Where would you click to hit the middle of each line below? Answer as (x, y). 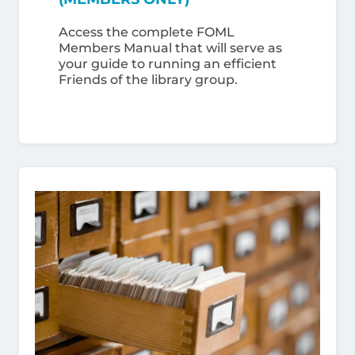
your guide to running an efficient (168, 64)
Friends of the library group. (148, 80)
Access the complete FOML (147, 32)
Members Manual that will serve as (170, 48)
